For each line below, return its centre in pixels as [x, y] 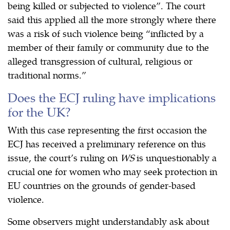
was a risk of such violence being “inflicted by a [106, 33]
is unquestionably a [175, 157]
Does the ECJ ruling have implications [112, 97]
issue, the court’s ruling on [64, 157]
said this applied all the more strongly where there [112, 19]
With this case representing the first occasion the [107, 129]
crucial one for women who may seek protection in [112, 171]
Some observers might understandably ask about [109, 221]
